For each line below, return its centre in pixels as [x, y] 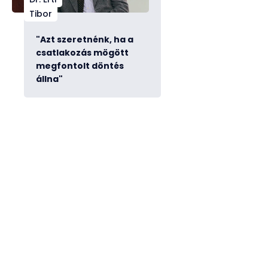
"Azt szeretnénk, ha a [85, 40]
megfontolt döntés [80, 66]
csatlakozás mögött [82, 53]
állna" [49, 79]
